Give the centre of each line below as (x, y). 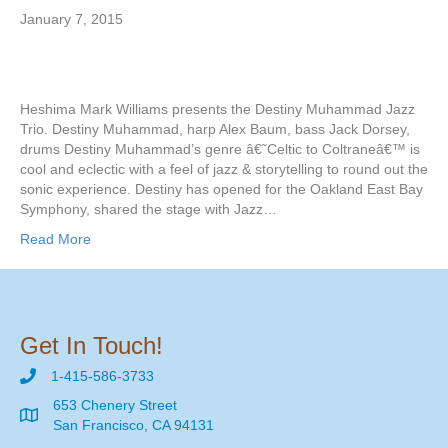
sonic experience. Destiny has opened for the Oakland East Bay (221, 189)
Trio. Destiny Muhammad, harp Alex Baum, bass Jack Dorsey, (215, 129)
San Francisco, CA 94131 (133, 425)
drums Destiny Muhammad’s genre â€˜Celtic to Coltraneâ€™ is (220, 149)
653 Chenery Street (115, 405)
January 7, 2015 (71, 19)
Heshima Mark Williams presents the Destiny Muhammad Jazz (217, 109)
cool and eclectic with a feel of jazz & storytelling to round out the (224, 169)
